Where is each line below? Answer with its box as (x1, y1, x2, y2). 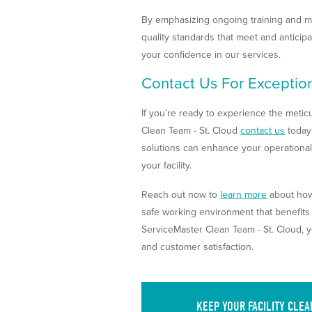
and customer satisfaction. (141, 240, 254, 253)
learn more (220, 188, 267, 201)
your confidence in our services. (141, 49, 281, 61)
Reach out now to (141, 188, 221, 201)
